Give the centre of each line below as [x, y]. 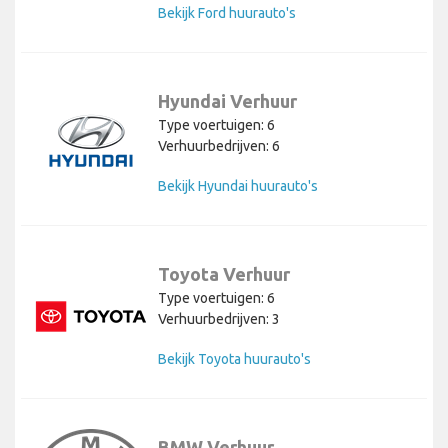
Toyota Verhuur [224, 274]
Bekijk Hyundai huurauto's [238, 186]
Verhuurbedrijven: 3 [219, 319]
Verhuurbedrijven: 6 [219, 146]
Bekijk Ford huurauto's [227, 13]
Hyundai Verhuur [227, 101]
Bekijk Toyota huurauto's [234, 359]
